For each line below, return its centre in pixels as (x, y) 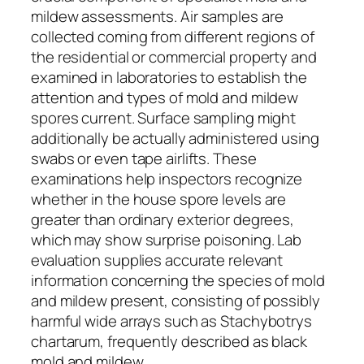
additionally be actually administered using (175, 138)
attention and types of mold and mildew (165, 97)
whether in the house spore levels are (159, 199)
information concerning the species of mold (178, 280)
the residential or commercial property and (174, 56)
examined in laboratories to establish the (169, 77)
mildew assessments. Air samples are (157, 16)
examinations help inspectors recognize (167, 178)
